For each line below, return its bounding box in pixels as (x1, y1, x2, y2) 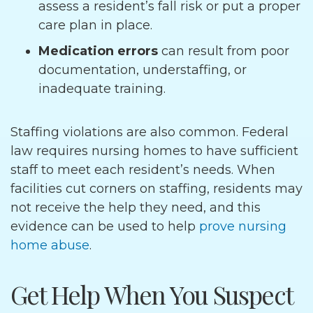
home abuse (10, 238, 89, 253)
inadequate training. (38, 81, 166, 96)
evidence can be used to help (10, 219, 199, 234)
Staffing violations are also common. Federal (10, 124, 289, 140)
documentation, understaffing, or (38, 62, 247, 78)
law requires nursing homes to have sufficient (10, 143, 298, 159)
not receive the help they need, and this (10, 200, 261, 215)
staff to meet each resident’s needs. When (10, 162, 275, 177)
